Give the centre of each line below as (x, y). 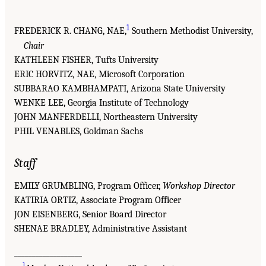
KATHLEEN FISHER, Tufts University (86, 60)
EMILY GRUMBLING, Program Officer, (88, 186)
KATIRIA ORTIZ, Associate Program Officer (98, 200)
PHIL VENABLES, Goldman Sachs (79, 131)
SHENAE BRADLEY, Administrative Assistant (101, 228)
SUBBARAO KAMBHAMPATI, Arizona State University (120, 88)
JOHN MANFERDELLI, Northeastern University (106, 117)
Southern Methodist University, (191, 31)
